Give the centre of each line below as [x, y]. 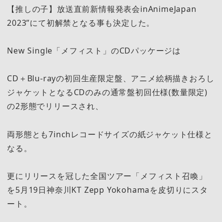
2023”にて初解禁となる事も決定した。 [81, 23]
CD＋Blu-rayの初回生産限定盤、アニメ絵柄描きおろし [111, 79]
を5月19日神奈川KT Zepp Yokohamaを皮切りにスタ [108, 190]
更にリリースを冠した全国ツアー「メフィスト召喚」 [107, 176]
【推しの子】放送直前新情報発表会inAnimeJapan [102, 9]
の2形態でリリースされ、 [55, 106]
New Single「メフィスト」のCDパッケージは [94, 51]
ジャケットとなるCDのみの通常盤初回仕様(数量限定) [107, 92]
